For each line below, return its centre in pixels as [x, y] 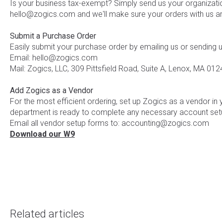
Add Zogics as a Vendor [51, 91]
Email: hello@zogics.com [54, 58]
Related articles [47, 214]
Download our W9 [42, 134]
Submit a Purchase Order [53, 36]
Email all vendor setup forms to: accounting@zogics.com [109, 123]
